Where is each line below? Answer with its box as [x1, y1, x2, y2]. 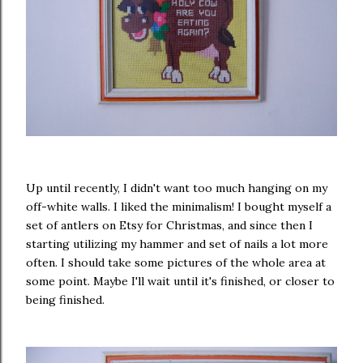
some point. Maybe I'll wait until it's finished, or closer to [26, 273, 335, 288]
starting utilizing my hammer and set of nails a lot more [26, 236, 328, 251]
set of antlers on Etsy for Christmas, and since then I [26, 217, 313, 233]
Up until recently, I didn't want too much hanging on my [26, 180, 327, 195]
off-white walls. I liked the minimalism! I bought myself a [26, 199, 331, 214]
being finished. [26, 292, 105, 307]
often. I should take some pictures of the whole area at [26, 254, 326, 270]
